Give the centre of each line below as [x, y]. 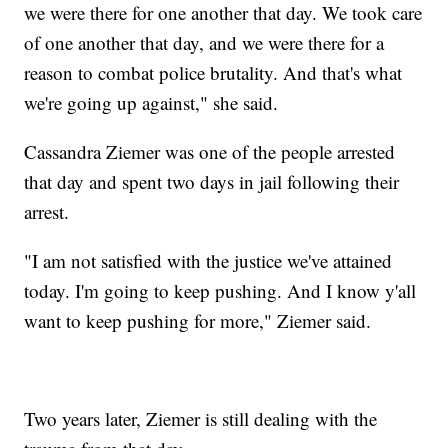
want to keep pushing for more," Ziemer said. [198, 321]
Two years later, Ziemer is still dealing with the [201, 419]
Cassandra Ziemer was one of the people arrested [210, 152]
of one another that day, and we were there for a [204, 43]
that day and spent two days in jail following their [212, 182]
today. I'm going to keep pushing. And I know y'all [220, 291]
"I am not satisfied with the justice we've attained [208, 261]
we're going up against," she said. [151, 103]
